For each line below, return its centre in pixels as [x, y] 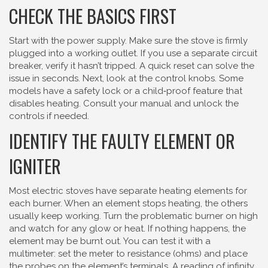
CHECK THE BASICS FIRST [93, 16]
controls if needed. [49, 116]
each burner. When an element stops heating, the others [128, 203]
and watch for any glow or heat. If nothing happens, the [127, 229]
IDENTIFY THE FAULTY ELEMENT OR [122, 141]
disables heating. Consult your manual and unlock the [124, 103]
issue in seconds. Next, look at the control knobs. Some [126, 78]
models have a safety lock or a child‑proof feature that [126, 91]
